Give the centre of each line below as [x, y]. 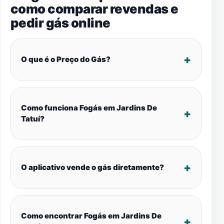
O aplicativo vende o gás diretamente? [92, 167]
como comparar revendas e [94, 9]
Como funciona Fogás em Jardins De [89, 108]
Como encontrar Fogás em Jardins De [91, 216]
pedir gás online [60, 23]
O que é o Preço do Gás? [66, 59]
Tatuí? [33, 119]
